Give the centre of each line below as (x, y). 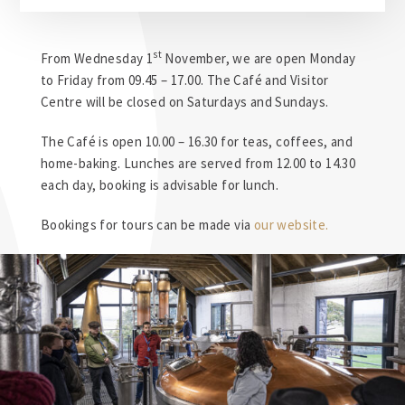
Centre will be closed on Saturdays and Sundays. (184, 102)
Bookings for (80, 225)
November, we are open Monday (259, 58)
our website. (291, 225)
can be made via (204, 225)
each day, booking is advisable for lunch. (160, 185)
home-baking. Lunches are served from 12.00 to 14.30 (198, 163)
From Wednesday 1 (97, 58)
